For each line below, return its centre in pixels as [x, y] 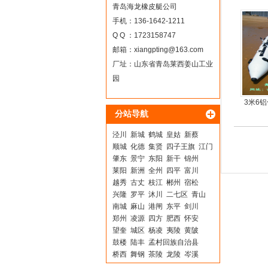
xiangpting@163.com [168, 50]
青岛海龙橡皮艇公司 [144, 7]
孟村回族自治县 [173, 242]
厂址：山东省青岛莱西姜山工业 [162, 64]
